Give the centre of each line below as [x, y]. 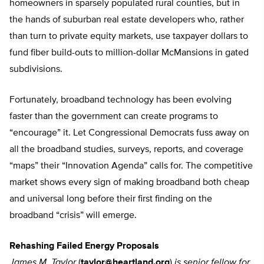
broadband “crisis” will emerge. [73, 216]
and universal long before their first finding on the [111, 199]
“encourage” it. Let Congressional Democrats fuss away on [129, 133]
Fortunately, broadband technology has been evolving [121, 100]
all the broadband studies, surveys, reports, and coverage [126, 150]
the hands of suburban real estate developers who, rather [127, 20]
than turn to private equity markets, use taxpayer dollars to [129, 37]
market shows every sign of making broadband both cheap [129, 183]
